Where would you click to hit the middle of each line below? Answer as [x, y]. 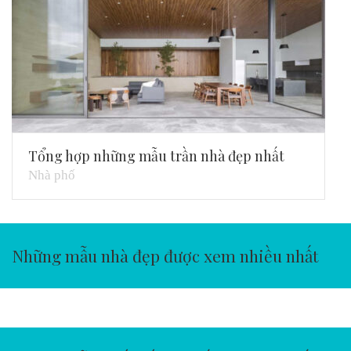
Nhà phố [52, 175]
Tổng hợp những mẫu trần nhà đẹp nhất [156, 156]
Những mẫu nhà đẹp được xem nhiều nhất [165, 256]
